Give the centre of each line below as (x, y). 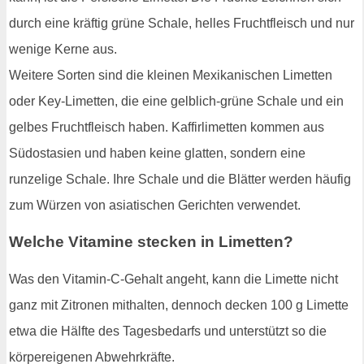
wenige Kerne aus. (63, 49)
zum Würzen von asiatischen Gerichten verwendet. (155, 205)
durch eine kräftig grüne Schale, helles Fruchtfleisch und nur (182, 23)
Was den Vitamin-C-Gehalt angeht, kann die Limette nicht (173, 279)
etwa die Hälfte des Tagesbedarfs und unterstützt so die (168, 331)
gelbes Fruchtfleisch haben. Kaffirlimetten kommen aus (167, 127)
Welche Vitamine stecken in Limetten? (151, 242)
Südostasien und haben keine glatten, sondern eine (157, 153)
